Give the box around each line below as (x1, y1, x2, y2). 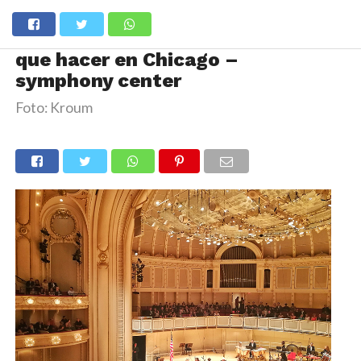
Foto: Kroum (15, 99, 93, 116)
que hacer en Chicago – (15, 48, 239, 71)
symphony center (15, 69, 181, 92)
